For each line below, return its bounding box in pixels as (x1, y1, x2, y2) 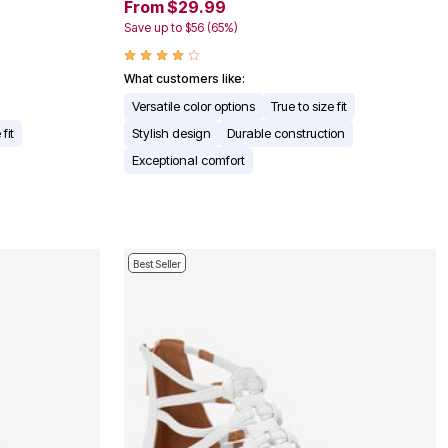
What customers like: (124, 71, 245, 87)
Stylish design (132, 125, 211, 142)
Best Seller (133, 258, 181, 271)
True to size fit (271, 98, 347, 115)
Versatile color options (132, 98, 255, 115)
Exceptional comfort (132, 152, 245, 169)
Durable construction (227, 125, 345, 142)
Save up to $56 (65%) (124, 20, 238, 36)
